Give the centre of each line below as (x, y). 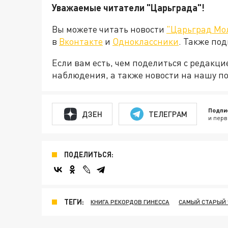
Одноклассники (146, 41)
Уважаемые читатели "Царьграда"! (128, 8)
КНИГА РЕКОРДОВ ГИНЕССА (130, 202)
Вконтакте (81, 41)
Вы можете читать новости (109, 29)
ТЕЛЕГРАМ (168, 114)
